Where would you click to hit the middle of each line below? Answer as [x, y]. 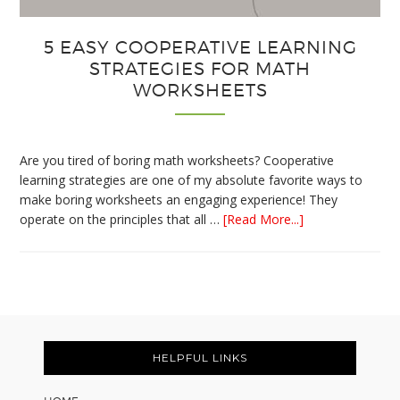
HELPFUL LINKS [200, 357]
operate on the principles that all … [122, 219]
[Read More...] [264, 219]
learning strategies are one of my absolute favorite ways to [192, 179]
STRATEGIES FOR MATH [200, 68]
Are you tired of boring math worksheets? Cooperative [177, 160]
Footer [48, 337]
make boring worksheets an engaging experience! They [179, 199]
